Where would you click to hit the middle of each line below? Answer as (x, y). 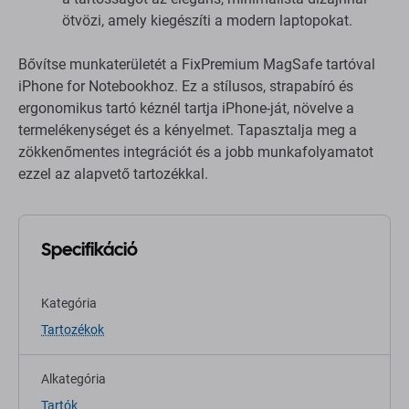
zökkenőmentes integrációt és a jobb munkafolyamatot (196, 152)
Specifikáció (89, 250)
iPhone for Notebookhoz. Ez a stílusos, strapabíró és (186, 87)
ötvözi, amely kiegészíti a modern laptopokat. (207, 21)
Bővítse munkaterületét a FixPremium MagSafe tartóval (197, 65)
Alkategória (73, 379)
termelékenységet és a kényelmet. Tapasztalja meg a (188, 131)
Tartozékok (73, 330)
